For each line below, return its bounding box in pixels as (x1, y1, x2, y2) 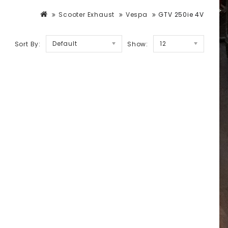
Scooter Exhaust (59, 10, 115, 19)
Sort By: (14, 40, 41, 48)
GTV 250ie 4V (158, 10, 204, 19)
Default (52, 39, 77, 48)
